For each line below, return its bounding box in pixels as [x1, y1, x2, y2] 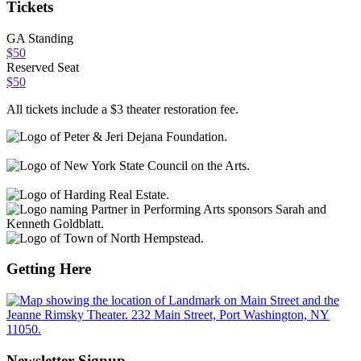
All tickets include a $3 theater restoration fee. [6, 102, 239, 116]
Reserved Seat [6, 60, 79, 74]
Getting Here [6, 260, 91, 278]
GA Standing [6, 31, 73, 45]
